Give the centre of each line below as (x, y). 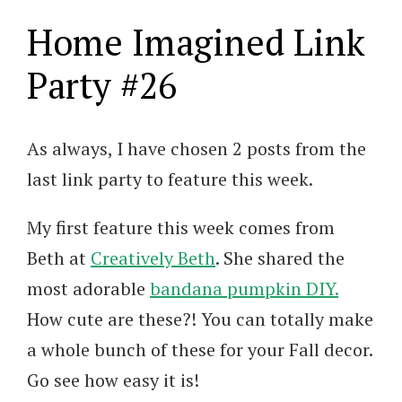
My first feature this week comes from (181, 228)
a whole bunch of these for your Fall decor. (200, 350)
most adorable (88, 289)
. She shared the (280, 258)
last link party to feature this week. (170, 179)
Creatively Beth (153, 258)
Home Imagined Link (196, 42)
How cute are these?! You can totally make (200, 319)
